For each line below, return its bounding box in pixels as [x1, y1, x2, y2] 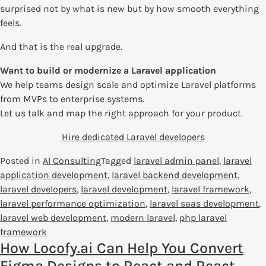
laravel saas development [150, 197, 259, 209]
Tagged [101, 154, 134, 166]
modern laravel [110, 211, 175, 223]
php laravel [179, 211, 227, 223]
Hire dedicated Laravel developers [61, 131, 205, 142]
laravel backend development [112, 169, 237, 180]
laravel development [81, 183, 167, 195]
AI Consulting [43, 154, 101, 166]
